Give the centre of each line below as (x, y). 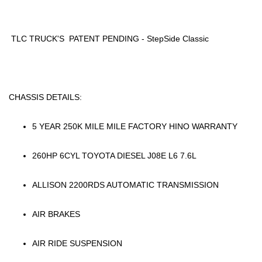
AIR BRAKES (56, 214)
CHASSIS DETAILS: (45, 97)
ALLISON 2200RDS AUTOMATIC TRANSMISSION (125, 185)
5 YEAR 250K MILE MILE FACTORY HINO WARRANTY (136, 126)
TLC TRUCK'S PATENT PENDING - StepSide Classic (109, 39)
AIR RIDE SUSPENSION (77, 243)
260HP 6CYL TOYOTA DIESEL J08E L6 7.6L (114, 156)
